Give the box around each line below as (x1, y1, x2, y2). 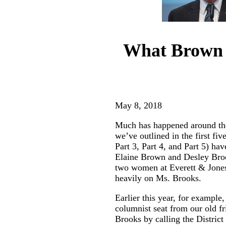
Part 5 (184, 141, 206, 151)
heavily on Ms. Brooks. (115, 173, 201, 183)
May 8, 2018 (115, 100, 162, 110)
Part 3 (115, 141, 137, 151)
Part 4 (142, 141, 163, 151)
